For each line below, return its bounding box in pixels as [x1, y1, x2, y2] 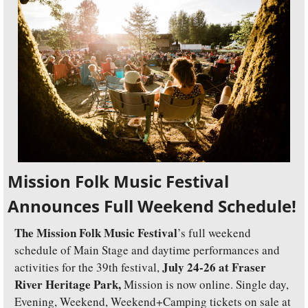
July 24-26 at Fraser [162, 258, 266, 276]
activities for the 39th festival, [14, 258, 162, 275]
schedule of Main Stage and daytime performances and [14, 241, 280, 258]
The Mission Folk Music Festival [14, 223, 177, 241]
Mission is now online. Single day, [124, 276, 289, 292]
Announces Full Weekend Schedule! [8, 194, 296, 217]
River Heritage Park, [14, 275, 124, 293]
